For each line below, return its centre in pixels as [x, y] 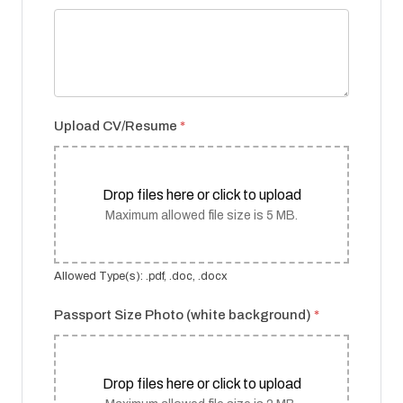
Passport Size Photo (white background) [184, 315]
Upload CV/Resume [117, 126]
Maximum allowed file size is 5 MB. [201, 216]
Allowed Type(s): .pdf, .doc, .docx [141, 277]
